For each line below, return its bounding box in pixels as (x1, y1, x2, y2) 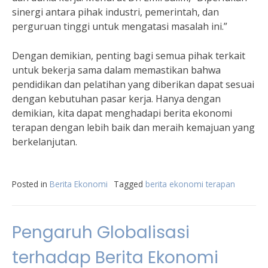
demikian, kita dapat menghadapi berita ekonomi (12, 106, 232, 120)
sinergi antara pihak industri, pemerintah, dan (12, 5, 219, 19)
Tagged (114, 178, 145, 190)
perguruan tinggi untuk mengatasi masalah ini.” (12, 20, 227, 33)
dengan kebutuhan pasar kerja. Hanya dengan (12, 92, 221, 105)
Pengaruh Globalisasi (12, 221, 190, 244)
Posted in (12, 178, 50, 190)
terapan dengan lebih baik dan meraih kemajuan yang (12, 121, 255, 134)
